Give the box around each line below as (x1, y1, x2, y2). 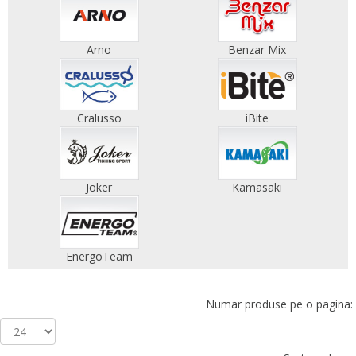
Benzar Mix (228, 41, 286, 57)
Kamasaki (232, 179, 282, 195)
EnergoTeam (65, 248, 133, 264)
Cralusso (76, 110, 122, 126)
